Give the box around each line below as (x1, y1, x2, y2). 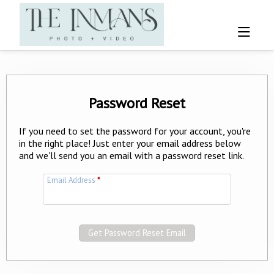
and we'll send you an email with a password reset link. (19, 149, 244, 161)
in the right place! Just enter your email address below (19, 136, 241, 149)
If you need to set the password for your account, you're (19, 124, 251, 137)
